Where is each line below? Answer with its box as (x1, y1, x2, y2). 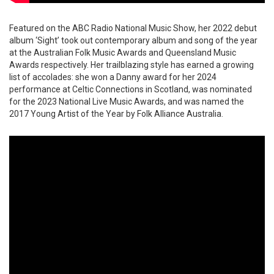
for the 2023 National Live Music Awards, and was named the (9, 97, 244, 106)
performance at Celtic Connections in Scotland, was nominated (9, 84, 252, 94)
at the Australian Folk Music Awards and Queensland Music (9, 48, 236, 57)
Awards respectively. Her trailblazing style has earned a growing (9, 60, 254, 70)
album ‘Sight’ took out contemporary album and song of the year (9, 35, 257, 45)
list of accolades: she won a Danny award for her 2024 (9, 72, 217, 82)
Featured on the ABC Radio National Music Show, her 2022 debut (9, 23, 257, 33)
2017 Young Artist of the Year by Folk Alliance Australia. (9, 109, 223, 119)
